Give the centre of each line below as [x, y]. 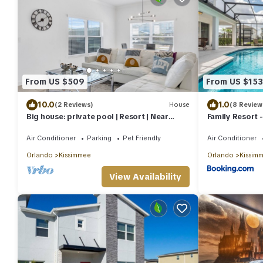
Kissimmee [75, 155]
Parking [99, 138]
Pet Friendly [142, 138]
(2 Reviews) [74, 105]
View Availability [145, 176]
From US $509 [55, 82]
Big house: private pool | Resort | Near [97, 116]
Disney [39, 127]
